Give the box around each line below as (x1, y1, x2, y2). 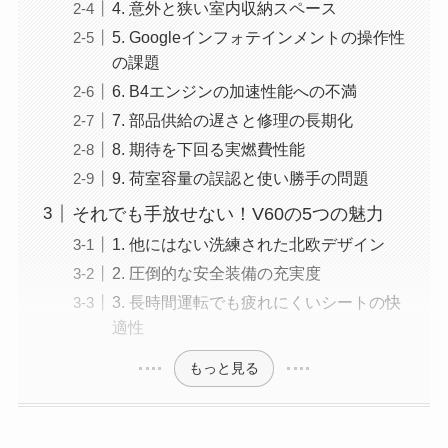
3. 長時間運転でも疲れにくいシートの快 (111, 293, 401, 312)
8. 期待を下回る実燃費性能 (111, 139, 305, 158)
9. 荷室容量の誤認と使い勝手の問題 (111, 168, 369, 187)
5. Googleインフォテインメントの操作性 (111, 27, 405, 46)
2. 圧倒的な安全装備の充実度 (111, 263, 321, 282)
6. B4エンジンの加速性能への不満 (111, 81, 357, 100)
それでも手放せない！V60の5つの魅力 (71, 203, 384, 224)
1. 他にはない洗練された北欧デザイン (111, 234, 385, 253)
